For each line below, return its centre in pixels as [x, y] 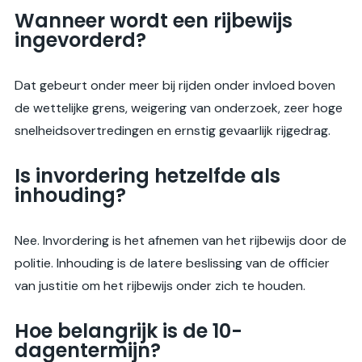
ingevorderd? [80, 40]
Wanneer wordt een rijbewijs [154, 21]
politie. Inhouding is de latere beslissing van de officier [172, 263]
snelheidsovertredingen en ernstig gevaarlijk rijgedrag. [173, 131]
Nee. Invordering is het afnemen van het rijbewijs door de [181, 241]
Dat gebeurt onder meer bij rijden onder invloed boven [175, 86]
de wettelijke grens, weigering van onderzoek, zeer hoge [179, 108]
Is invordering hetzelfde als [147, 176]
